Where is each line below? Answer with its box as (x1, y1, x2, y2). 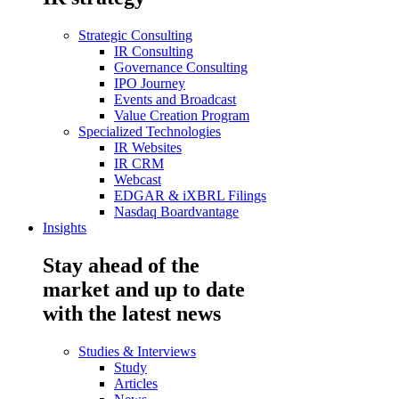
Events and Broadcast (114, 92, 236, 108)
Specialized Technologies (78, 124, 221, 140)
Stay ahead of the (43, 254, 199, 278)
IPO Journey (114, 76, 185, 92)
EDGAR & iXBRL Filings (114, 188, 266, 204)
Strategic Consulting (78, 28, 192, 44)
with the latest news (43, 302, 221, 326)
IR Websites (114, 140, 182, 156)
